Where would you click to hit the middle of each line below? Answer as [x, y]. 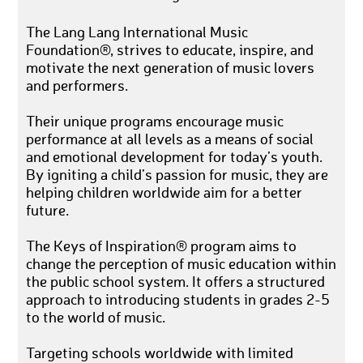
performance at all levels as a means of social [170, 140]
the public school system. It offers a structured [176, 282]
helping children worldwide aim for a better [164, 193]
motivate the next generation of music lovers [171, 68]
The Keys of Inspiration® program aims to [162, 247]
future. [48, 211]
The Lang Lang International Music [137, 33]
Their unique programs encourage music [155, 122]
